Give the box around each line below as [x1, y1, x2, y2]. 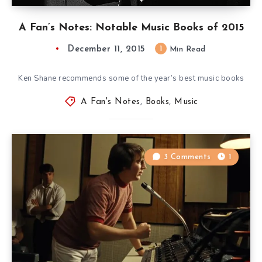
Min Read [167, 45, 206, 53]
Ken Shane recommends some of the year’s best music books [18, 73, 244, 84]
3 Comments [163, 153, 211, 161]
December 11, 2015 [68, 44, 146, 54]
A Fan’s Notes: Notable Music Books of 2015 [18, 22, 244, 33]
